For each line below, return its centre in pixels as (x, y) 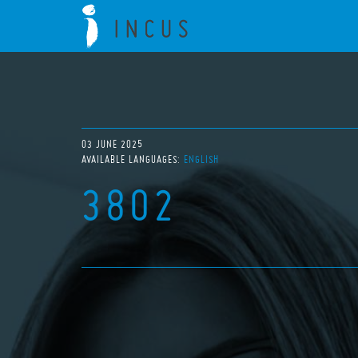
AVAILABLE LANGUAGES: (133, 159)
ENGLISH (201, 159)
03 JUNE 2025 (112, 144)
